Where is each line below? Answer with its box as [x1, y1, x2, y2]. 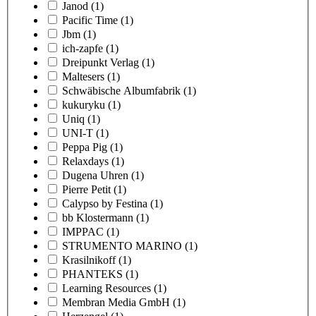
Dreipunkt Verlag [62, 56, 139, 68]
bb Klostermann [62, 211, 133, 224]
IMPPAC [62, 225, 104, 238]
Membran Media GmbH [62, 296, 170, 308]
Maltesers [62, 70, 104, 83]
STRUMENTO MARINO [62, 239, 182, 252]
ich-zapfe [62, 42, 103, 54]
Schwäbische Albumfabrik [62, 84, 181, 97]
